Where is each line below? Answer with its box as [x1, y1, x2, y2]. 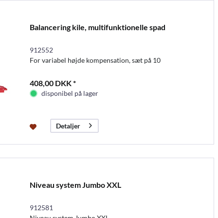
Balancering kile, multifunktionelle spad [29, 22, 165, 32]
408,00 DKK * [29, 78, 76, 88]
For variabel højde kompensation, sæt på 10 [29, 55, 161, 64]
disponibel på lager [41, 89, 98, 97]
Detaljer [55, 121, 80, 130]
